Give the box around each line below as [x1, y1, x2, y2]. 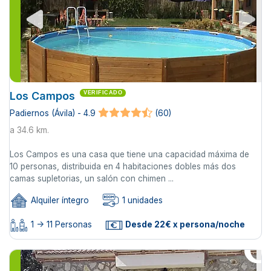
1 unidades [120, 195, 163, 205]
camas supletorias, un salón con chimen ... [10, 173, 174, 183]
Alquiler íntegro [28, 195, 89, 205]
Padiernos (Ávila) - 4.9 [10, 108, 96, 118]
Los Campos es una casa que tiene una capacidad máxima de [10, 149, 249, 159]
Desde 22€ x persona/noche [123, 220, 245, 230]
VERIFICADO [83, 89, 122, 96]
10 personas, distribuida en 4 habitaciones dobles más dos [10, 161, 236, 171]
